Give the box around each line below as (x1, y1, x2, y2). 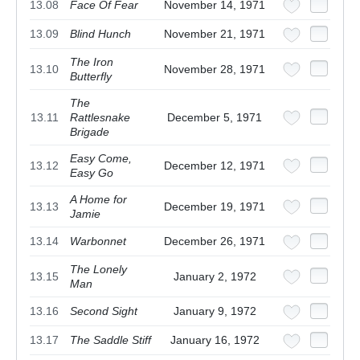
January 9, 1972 (173, 305, 256, 318)
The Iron (70, 55, 113, 69)
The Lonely (70, 263, 127, 276)
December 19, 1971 (164, 200, 265, 214)
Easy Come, (70, 152, 132, 166)
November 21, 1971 (164, 27, 265, 41)
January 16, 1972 (170, 333, 260, 347)
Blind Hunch (70, 27, 131, 41)
